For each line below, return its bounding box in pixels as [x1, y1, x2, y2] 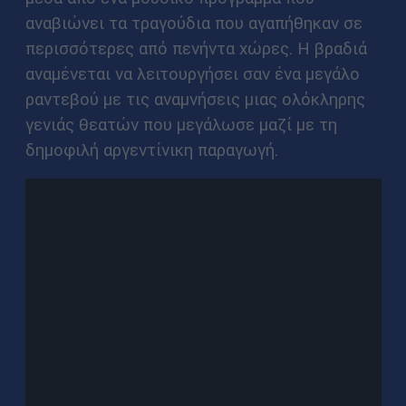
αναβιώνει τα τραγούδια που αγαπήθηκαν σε [24, 12, 362, 34]
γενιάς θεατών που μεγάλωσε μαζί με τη [24, 113, 337, 136]
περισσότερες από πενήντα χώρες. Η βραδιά [24, 37, 367, 60]
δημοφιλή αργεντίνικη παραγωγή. [24, 139, 278, 161]
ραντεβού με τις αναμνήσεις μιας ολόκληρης [24, 88, 365, 111]
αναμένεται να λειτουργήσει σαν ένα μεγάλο [24, 63, 360, 85]
